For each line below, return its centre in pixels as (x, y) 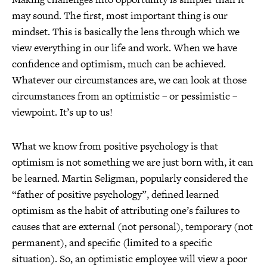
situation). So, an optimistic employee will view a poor (130, 259)
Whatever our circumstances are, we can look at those (129, 80)
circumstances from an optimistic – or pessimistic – (125, 96)
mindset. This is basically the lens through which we (126, 32)
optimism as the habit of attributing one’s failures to (126, 210)
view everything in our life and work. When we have (125, 48)
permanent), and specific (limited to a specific (112, 243)
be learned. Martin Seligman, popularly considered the (130, 178)
